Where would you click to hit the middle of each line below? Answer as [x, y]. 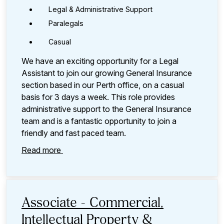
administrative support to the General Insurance [106, 109]
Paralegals [66, 23]
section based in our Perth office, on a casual [103, 85]
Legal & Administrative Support [100, 9]
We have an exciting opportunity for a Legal [100, 61]
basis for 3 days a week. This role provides [98, 97]
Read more [42, 150]
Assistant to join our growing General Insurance [107, 73]
